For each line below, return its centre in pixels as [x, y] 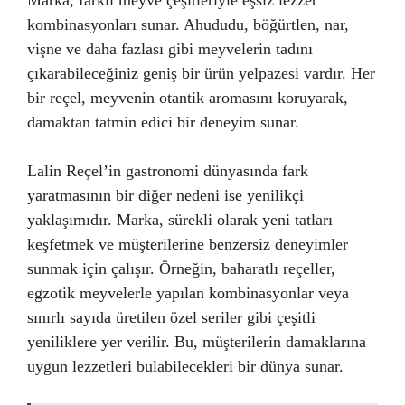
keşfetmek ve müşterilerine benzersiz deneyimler [188, 244]
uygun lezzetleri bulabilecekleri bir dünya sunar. [185, 366]
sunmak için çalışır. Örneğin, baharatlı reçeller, [181, 268]
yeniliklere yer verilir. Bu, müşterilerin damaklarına [197, 341]
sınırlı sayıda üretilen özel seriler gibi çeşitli [171, 317]
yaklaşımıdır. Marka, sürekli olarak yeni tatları [180, 219]
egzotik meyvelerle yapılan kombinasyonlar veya [188, 292]
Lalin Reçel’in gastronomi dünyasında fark [168, 170]
